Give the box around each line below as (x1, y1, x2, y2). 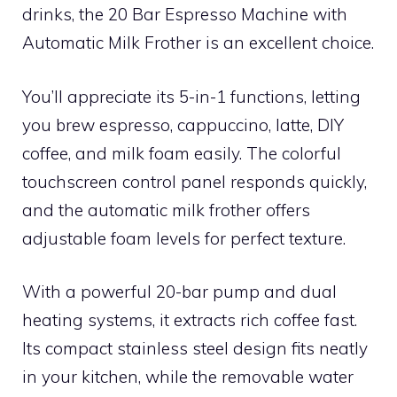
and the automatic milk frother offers (22, 198, 310, 221)
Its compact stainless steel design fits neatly (22, 338, 368, 359)
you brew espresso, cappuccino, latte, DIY (22, 113, 344, 136)
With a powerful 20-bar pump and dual (22, 281, 337, 302)
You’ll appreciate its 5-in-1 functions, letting (22, 85, 361, 107)
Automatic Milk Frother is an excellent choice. (22, 32, 374, 53)
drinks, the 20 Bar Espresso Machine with (22, 4, 347, 25)
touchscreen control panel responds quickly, (22, 170, 367, 192)
